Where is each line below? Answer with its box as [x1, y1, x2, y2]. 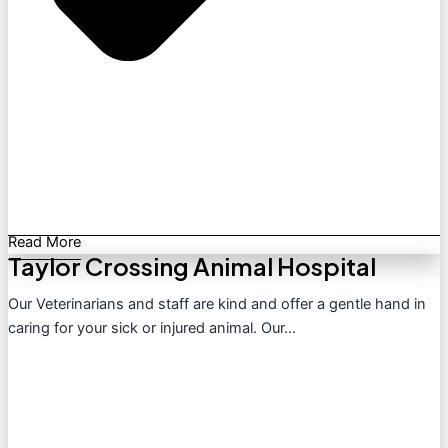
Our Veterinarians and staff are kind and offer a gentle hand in [8, 295, 426, 314]
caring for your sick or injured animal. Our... [8, 319, 296, 338]
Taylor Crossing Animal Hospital [8, 250, 376, 281]
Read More [8, 232, 81, 251]
